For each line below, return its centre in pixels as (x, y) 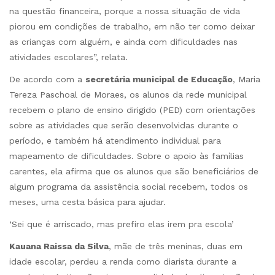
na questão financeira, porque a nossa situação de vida (125, 11)
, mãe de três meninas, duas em (176, 246)
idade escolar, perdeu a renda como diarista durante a (123, 262)
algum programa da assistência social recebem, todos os (129, 186)
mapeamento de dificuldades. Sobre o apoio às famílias (126, 156)
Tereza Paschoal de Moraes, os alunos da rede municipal (128, 94)
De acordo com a (47, 79)
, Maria (246, 79)
